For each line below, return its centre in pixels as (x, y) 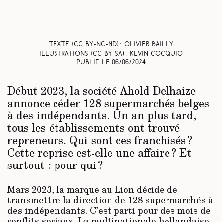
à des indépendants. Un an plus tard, (102, 115)
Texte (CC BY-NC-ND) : (86, 45)
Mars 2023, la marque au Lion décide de (92, 190)
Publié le (94, 63)
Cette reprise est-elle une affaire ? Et (100, 152)
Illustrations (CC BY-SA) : (84, 54)
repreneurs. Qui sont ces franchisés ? (100, 140)
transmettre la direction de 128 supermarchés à (110, 200)
